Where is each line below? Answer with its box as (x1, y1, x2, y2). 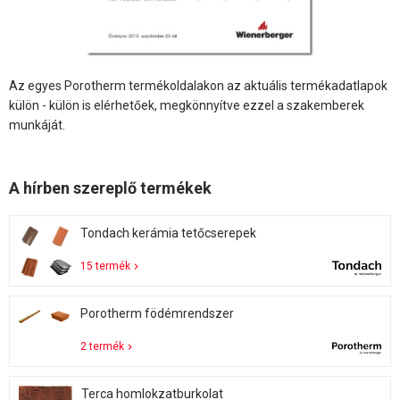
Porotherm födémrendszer (79, 305, 234, 321)
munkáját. (9, 117, 65, 132)
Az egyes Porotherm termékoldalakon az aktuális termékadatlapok (9, 78, 387, 93)
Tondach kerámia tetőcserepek (79, 225, 256, 240)
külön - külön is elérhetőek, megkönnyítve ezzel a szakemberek (9, 97, 364, 112)
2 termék (79, 339, 124, 353)
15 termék (79, 259, 130, 272)
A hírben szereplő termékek (9, 178, 212, 197)
